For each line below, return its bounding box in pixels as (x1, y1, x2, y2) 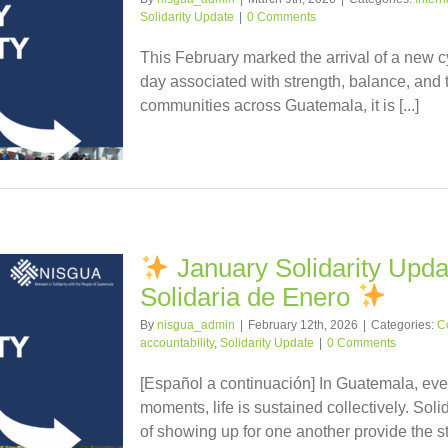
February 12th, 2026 (248, 317, 358, 332)
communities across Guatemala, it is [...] (140, 97, 419, 114)
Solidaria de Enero (140, 281, 357, 312)
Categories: (371, 317, 437, 332)
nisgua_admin (157, 317, 235, 332)
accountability (140, 335, 214, 350)
